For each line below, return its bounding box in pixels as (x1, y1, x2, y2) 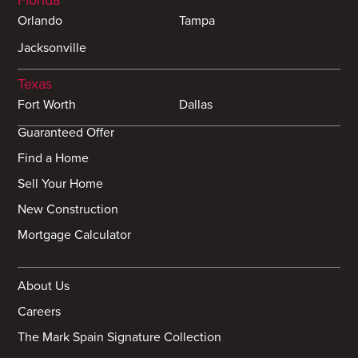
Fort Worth (18, 96, 77, 113)
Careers (18, 304, 62, 320)
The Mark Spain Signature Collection (18, 329, 222, 346)
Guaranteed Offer (18, 124, 115, 141)
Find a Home (18, 149, 89, 166)
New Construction (18, 201, 119, 217)
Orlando (18, 12, 63, 29)
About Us (18, 278, 70, 295)
